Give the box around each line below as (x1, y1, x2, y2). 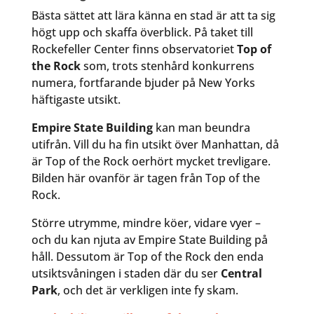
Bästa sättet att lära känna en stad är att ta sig (31, 8, 275, 23)
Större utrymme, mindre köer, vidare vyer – (31, 215, 261, 231)
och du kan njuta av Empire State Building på (31, 232, 268, 247)
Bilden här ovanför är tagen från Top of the (31, 170, 260, 186)
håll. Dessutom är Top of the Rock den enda (31, 249, 264, 264)
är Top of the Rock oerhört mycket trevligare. (31, 153, 271, 169)
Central (220, 266, 262, 281)
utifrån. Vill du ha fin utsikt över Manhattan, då (31, 137, 279, 152)
